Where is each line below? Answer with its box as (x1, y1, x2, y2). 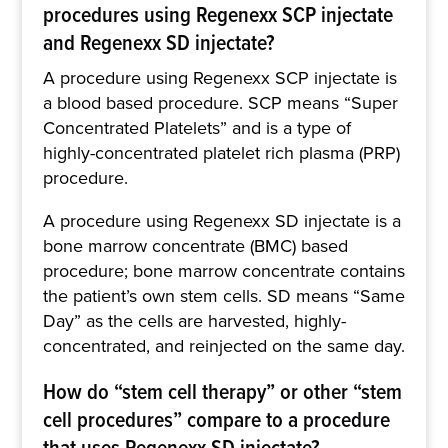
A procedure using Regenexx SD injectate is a (42, 207, 401, 234)
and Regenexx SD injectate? (42, 25, 275, 58)
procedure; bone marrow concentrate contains (42, 257, 405, 284)
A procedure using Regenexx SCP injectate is (42, 64, 397, 91)
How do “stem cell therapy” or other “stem (42, 374, 402, 407)
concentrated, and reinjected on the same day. (42, 332, 405, 359)
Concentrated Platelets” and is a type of (42, 114, 351, 141)
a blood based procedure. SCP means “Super (42, 89, 398, 116)
